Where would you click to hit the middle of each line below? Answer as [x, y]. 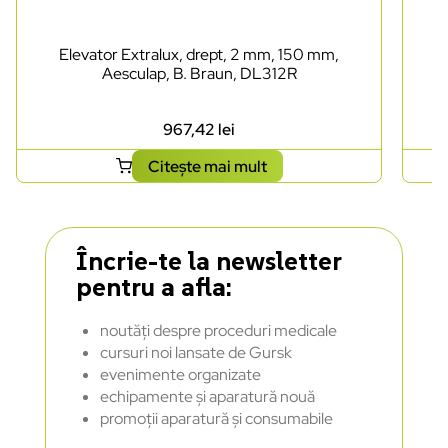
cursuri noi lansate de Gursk [195, 353]
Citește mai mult [207, 166]
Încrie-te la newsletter [208, 261]
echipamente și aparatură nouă [207, 397]
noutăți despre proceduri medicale [218, 331]
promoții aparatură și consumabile [216, 419]
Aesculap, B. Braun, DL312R [199, 74]
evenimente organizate [180, 375]
